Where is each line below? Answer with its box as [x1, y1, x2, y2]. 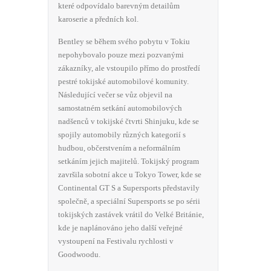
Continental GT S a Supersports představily [58, 183, 200, 192]
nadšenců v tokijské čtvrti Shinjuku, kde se [58, 116, 199, 126]
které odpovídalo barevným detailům [58, 1, 180, 11]
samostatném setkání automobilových [58, 103, 182, 113]
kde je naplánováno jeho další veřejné [58, 223, 183, 232]
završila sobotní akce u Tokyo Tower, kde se [58, 169, 201, 179]
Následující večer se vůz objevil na [58, 90, 172, 99]
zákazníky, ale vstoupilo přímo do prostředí [58, 63, 200, 73]
